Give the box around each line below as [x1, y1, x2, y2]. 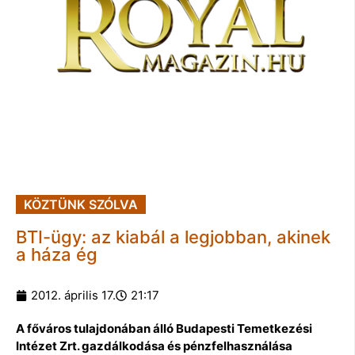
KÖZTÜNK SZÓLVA [24, 196, 138, 212]
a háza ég [16, 243, 97, 265]
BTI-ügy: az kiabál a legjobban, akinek [16, 226, 330, 247]
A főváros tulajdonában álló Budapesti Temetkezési [16, 320, 312, 336]
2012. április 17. [31, 287, 116, 303]
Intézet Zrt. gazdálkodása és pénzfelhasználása [16, 338, 292, 353]
